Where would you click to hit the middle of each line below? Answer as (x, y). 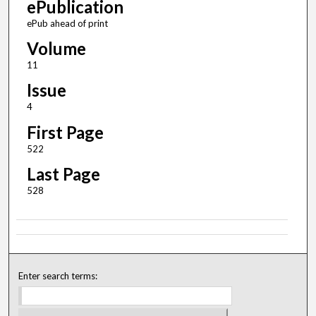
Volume (56, 49)
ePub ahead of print (67, 24)
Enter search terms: (58, 275)
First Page (65, 132)
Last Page (63, 174)
